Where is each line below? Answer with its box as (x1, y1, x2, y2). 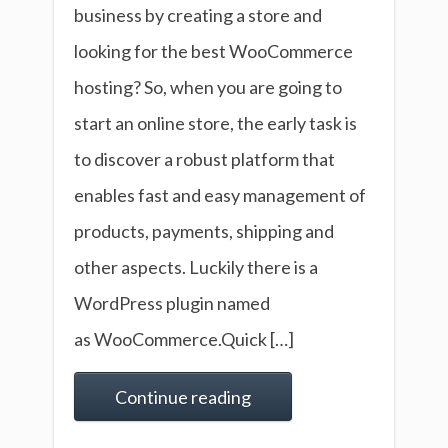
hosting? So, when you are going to (74, 76, 342, 99)
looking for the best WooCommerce (74, 40, 353, 63)
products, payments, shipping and (74, 220, 334, 243)
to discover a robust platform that (74, 148, 335, 171)
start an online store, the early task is (74, 112, 357, 135)
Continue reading (115, 386, 251, 409)
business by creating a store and (74, 4, 322, 27)
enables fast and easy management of (74, 184, 366, 207)
